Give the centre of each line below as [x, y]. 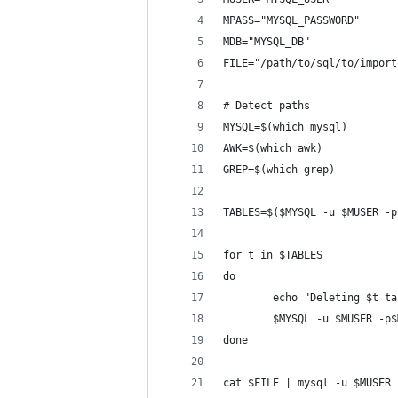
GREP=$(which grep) [279, 170]
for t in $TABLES [273, 255]
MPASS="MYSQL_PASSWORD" [291, 20]
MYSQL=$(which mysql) [285, 127]
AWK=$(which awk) [273, 148]
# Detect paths [267, 106]
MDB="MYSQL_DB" [267, 42]
